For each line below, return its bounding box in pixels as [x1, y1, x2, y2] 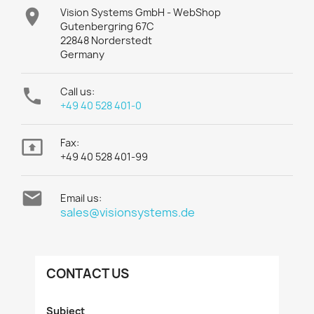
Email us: [60, 191, 102, 205]
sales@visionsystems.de [60, 205, 195, 220]
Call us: [60, 85, 95, 98]
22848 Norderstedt [60, 34, 152, 47]
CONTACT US [46, 265, 129, 282]
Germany [60, 48, 104, 61]
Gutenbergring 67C [60, 20, 154, 33]
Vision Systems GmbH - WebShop [60, 6, 221, 19]
